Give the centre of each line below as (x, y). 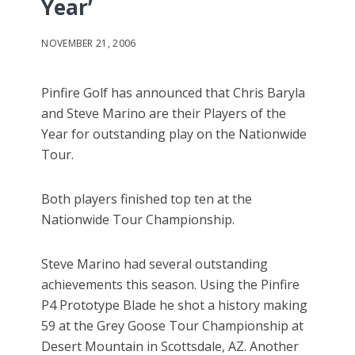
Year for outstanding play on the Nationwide (174, 134)
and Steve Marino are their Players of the (164, 114)
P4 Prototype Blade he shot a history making (175, 305)
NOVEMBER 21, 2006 (89, 44)
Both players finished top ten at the (147, 199)
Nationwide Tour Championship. (138, 220)
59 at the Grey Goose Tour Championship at (173, 326)
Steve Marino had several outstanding (155, 264)
